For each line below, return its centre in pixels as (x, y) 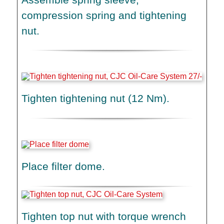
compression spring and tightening (104, 15)
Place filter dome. (63, 166)
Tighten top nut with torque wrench (104, 216)
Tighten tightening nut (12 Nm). (96, 98)
